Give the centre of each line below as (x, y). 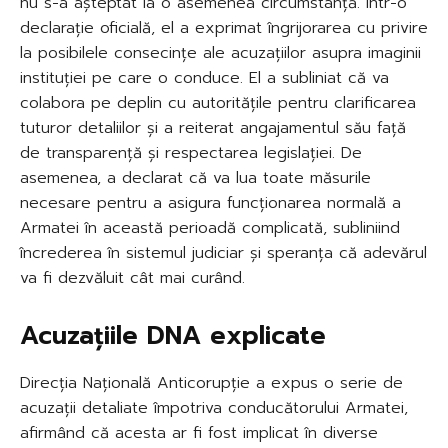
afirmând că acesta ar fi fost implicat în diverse (199, 432)
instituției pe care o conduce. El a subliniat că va (204, 77)
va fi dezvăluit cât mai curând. (132, 277)
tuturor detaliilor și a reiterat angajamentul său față (213, 127)
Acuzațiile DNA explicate (173, 335)
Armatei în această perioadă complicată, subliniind (210, 227)
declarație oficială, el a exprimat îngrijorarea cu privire (224, 27)
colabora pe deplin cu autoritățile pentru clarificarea (218, 102)
